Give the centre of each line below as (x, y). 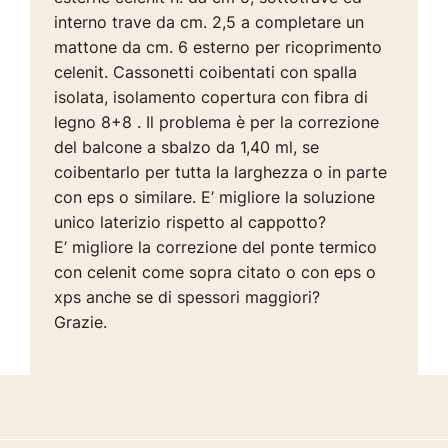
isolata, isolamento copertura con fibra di (211, 97)
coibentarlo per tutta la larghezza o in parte (221, 172)
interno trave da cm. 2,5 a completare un (209, 22)
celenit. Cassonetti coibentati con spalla (206, 72)
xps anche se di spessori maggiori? (187, 297)
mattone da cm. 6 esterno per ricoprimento (218, 47)
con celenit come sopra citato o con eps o (215, 272)
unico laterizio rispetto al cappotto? (190, 222)
